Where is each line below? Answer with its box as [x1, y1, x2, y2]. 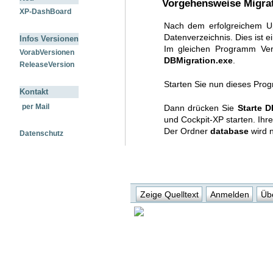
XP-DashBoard [19, 7, 71, 16]
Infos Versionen [19, 34, 79, 44]
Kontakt [19, 87, 48, 97]
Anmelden [210, 189, 249, 199]
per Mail [22, 102, 49, 112]
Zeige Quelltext [140, 189, 199, 199]
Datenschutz [19, 129, 63, 138]
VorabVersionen [19, 48, 74, 57]
